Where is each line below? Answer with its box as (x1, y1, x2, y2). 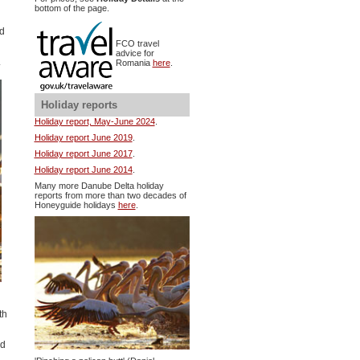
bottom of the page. (34, 2, 109, 13)
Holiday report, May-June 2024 (34, 116, 155, 126)
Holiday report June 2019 (34, 132, 133, 142)
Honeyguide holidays (34, 199, 118, 210)
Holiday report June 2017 (34, 148, 133, 158)
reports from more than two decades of (34, 190, 186, 200)
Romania (115, 57, 153, 67)
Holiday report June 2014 (34, 164, 133, 174)
